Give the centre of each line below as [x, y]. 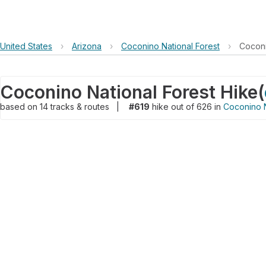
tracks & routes [81, 107]
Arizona [87, 46]
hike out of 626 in [186, 107]
